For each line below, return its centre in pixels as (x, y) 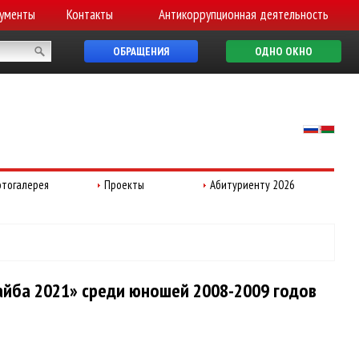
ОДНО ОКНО (284, 51)
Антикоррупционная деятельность (244, 14)
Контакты (90, 14)
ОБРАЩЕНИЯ (141, 51)
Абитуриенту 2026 (252, 185)
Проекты (124, 185)
